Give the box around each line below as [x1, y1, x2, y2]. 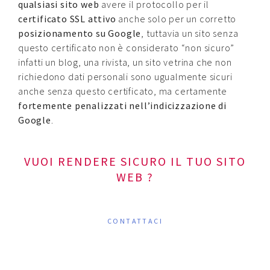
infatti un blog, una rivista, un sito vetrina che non [18, 56, 232, 69]
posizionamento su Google [18, 27, 142, 40]
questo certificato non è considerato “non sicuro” [18, 42, 235, 54]
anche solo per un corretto [116, 13, 237, 25]
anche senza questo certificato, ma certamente [18, 85, 227, 98]
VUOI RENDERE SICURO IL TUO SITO [24, 154, 246, 169]
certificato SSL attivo [18, 13, 116, 25]
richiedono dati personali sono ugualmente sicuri [18, 71, 233, 83]
